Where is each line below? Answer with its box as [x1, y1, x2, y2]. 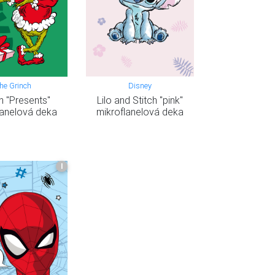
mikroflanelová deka [96, 106, 184, 118]
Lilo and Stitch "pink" [96, 94, 183, 107]
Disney [128, 80, 152, 91]
